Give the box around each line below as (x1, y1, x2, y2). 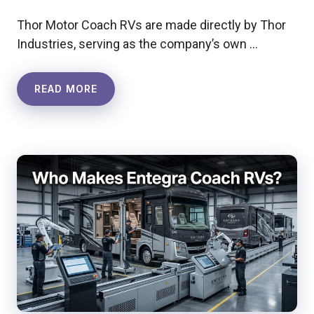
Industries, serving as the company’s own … (17, 36, 258, 52)
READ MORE (34, 83, 97, 95)
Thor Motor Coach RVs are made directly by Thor (17, 18, 286, 33)
